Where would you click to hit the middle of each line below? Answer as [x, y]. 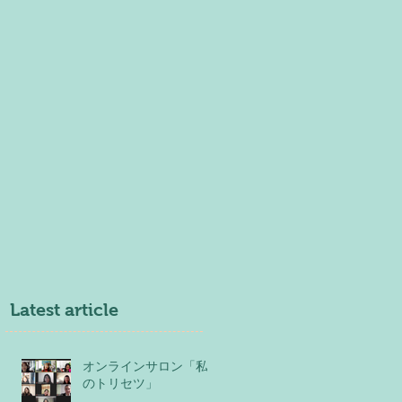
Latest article [62, 309]
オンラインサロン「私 [145, 366]
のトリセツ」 [120, 383]
